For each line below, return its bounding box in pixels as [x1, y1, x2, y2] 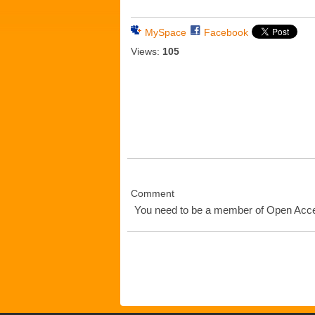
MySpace [145, 26, 186, 38]
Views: [131, 45, 160, 57]
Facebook [204, 26, 248, 38]
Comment [131, 188, 174, 200]
